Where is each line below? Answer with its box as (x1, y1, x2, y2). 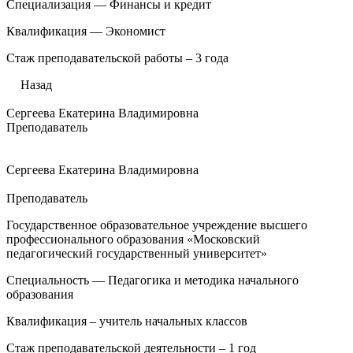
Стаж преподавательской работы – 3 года (6, 51, 229, 65)
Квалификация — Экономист (6, 24, 165, 38)
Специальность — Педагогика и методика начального (6, 273, 299, 287)
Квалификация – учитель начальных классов (6, 314, 247, 328)
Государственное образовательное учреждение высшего (6, 218, 307, 232)
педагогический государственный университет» (6, 247, 267, 260)
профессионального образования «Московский (6, 232, 260, 246)
